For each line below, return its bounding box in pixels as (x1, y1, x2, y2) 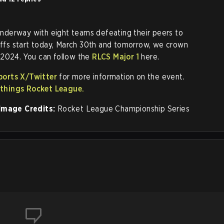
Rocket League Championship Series (55, 104, 189, 114)
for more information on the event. (57, 72, 185, 82)
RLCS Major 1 (92, 52, 139, 62)
